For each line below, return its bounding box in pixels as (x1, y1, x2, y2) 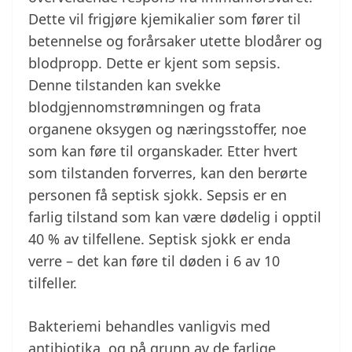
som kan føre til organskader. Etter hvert (28, 141, 298, 161)
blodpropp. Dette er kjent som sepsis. (28, 53, 280, 73)
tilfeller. (28, 273, 77, 293)
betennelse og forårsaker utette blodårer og (28, 31, 322, 51)
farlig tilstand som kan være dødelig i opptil (28, 207, 321, 227)
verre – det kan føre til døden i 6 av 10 (28, 251, 280, 271)
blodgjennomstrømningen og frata (28, 97, 261, 117)
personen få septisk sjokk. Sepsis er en (28, 185, 287, 205)
